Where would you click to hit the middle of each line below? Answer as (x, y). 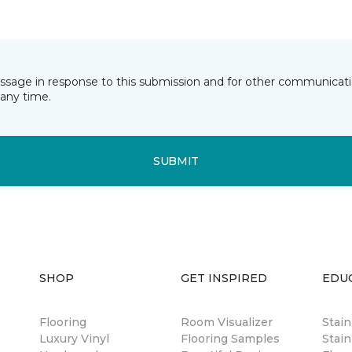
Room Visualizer (227, 322)
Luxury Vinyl (74, 339)
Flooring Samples (230, 339)
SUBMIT (176, 161)
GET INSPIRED (224, 278)
